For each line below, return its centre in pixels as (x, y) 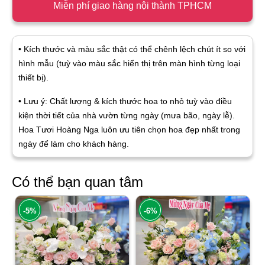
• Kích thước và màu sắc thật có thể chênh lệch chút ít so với (132, 49)
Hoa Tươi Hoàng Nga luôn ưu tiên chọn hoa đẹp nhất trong (129, 130)
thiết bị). (33, 78)
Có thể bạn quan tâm (77, 182)
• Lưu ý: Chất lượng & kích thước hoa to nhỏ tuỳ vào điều (125, 101)
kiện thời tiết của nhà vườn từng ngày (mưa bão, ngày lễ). (127, 116)
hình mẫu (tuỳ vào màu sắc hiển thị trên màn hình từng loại (129, 64)
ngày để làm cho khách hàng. (74, 144)
